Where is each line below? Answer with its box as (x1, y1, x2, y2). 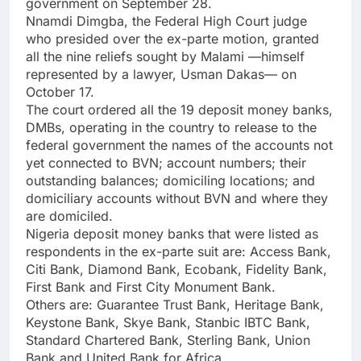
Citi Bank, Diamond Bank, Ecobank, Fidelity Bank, (26, 261, 327, 278)
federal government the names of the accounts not (26, 137, 333, 154)
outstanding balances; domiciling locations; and (26, 172, 315, 189)
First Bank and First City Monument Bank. (26, 279, 276, 296)
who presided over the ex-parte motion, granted (26, 31, 319, 48)
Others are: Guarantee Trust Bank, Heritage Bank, (26, 297, 324, 313)
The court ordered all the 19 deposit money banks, (26, 102, 333, 118)
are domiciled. (26, 208, 113, 225)
